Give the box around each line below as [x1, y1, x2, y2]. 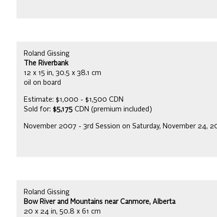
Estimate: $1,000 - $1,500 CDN [24, 96, 124, 103]
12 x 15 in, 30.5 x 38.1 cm [24, 69, 101, 77]
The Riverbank [24, 60, 68, 67]
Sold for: [24, 106, 53, 113]
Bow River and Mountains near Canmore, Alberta [24, 198, 175, 205]
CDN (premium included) [73, 106, 152, 113]
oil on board [24, 79, 61, 86]
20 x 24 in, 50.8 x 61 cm [24, 208, 101, 215]
